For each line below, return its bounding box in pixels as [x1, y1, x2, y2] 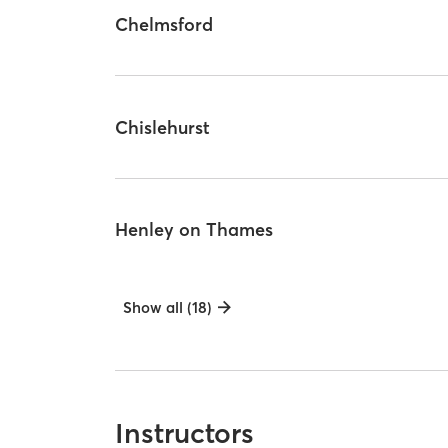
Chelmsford [115, 13, 214, 37]
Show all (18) [123, 298, 213, 318]
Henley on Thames [115, 218, 274, 242]
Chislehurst [115, 115, 211, 139]
